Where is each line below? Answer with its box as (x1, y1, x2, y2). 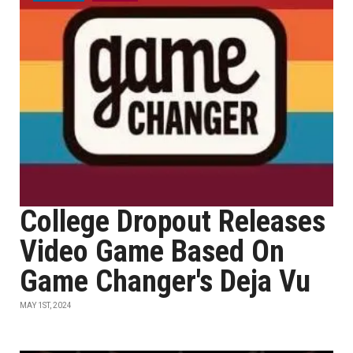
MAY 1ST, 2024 (20, 301, 72, 310)
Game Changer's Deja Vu (20, 264, 310, 299)
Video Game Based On (20, 234, 284, 269)
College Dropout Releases (20, 204, 325, 239)
